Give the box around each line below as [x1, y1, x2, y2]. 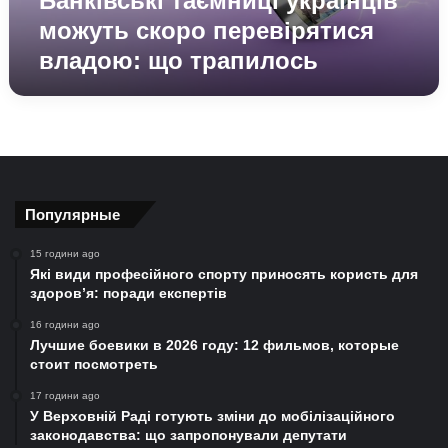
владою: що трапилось [38, 47, 318, 74]
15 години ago [30, 248, 100, 259]
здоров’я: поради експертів [30, 285, 227, 301]
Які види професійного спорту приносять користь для [30, 266, 418, 282]
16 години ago [30, 319, 100, 330]
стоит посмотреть [30, 356, 158, 372]
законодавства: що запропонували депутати [30, 427, 347, 443]
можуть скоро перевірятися [38, 17, 374, 44]
